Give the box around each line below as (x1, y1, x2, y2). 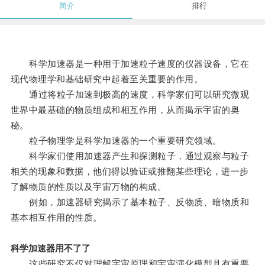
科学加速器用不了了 (10, 243, 91, 254)
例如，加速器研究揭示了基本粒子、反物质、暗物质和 (10, 197, 250, 208)
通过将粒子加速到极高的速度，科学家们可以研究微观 (10, 89, 250, 100)
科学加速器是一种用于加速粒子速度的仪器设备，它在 (10, 59, 250, 69)
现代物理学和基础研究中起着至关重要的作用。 (10, 74, 203, 85)
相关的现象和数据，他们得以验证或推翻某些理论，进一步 (10, 166, 249, 177)
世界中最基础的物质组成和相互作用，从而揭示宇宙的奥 (10, 105, 240, 115)
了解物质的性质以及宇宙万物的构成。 (10, 182, 167, 192)
